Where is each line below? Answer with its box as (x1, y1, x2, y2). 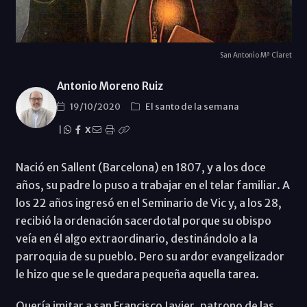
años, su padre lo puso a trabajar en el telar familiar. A (15, 177, 290, 192)
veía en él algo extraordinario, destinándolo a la (15, 231, 258, 245)
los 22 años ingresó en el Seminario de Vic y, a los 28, (15, 195, 282, 210)
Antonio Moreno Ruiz (56, 79, 163, 93)
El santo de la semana (145, 100, 239, 112)
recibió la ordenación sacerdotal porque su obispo (15, 213, 271, 228)
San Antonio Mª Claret (219, 50, 292, 60)
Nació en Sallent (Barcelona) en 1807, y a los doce (15, 160, 266, 174)
